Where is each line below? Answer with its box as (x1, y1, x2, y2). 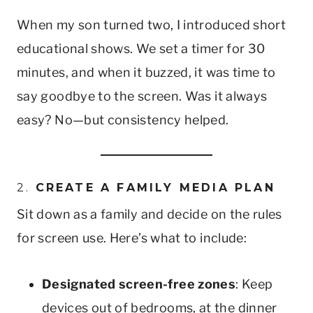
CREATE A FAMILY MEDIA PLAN (35, 180, 275, 194)
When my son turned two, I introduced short (17, 17, 286, 32)
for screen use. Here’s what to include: (17, 230, 247, 245)
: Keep (235, 276, 273, 291)
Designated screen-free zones (42, 276, 236, 291)
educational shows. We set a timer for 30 (17, 41, 265, 56)
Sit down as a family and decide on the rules (17, 206, 282, 221)
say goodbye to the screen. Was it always (17, 88, 268, 103)
